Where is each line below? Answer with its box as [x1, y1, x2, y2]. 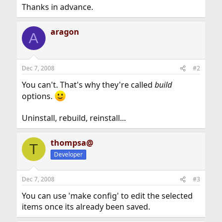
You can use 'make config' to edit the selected [21, 190, 193, 202]
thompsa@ [50, 137, 93, 149]
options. [21, 91, 55, 102]
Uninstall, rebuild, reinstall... [21, 112, 126, 124]
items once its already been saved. [21, 201, 150, 213]
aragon [50, 26, 79, 37]
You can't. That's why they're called [21, 79, 155, 90]
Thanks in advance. [21, 1, 93, 12]
